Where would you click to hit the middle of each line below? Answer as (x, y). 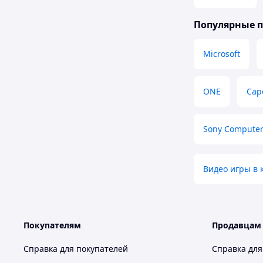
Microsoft (222, 54)
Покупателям (52, 225)
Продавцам (237, 225)
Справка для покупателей (76, 249)
